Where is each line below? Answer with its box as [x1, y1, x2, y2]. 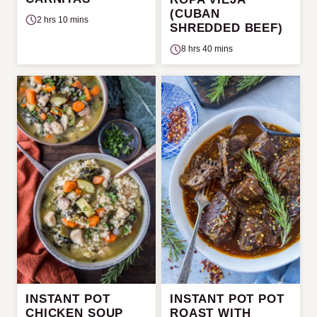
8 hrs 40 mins [181, 44, 233, 54]
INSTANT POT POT [170, 292, 284, 306]
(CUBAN [170, 7, 221, 21]
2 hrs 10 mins [37, 14, 88, 25]
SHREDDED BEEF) [170, 21, 283, 35]
